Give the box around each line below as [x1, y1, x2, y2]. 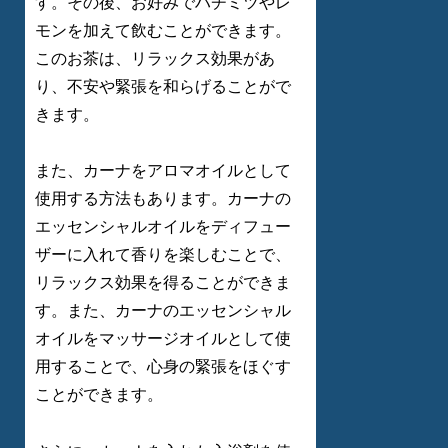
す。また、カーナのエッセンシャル [35, 302, 291, 320]
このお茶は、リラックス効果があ [35, 49, 275, 67]
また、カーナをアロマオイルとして [35, 162, 291, 180]
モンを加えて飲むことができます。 [35, 21, 291, 39]
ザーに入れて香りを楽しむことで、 [35, 246, 291, 264]
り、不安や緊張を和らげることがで [35, 77, 291, 95]
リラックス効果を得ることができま [35, 274, 291, 292]
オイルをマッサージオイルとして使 [35, 330, 291, 348]
